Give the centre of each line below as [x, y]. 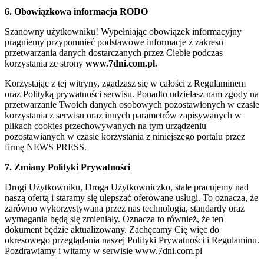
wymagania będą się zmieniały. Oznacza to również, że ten [114, 219]
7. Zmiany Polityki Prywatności [67, 167]
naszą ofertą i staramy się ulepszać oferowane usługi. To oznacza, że [131, 197]
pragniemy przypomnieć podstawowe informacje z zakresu [114, 42]
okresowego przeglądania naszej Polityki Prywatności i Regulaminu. [132, 240]
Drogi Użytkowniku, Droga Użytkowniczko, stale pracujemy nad [127, 187]
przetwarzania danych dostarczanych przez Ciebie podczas [114, 52]
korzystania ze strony [45, 63]
